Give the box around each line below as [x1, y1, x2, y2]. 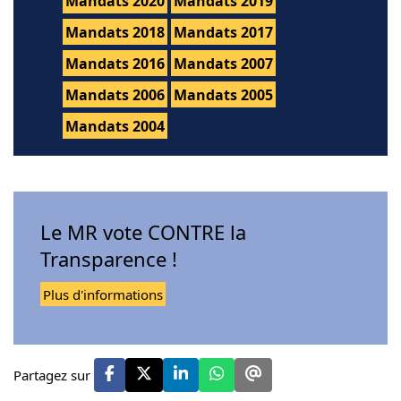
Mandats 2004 [65, 116, 165, 137]
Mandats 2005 [174, 85, 273, 106]
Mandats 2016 [65, 54, 165, 74]
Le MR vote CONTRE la [40, 218, 246, 246]
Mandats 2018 [65, 22, 165, 43]
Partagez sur [13, 366, 94, 385]
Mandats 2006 [65, 85, 165, 106]
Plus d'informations [43, 286, 163, 304]
